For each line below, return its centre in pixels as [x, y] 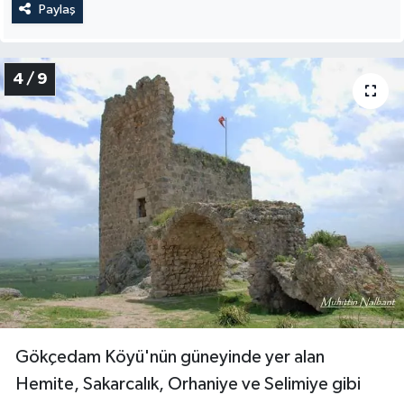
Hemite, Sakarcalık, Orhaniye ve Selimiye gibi [188, 385]
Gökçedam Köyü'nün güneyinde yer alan [170, 358]
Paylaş [57, 9]
